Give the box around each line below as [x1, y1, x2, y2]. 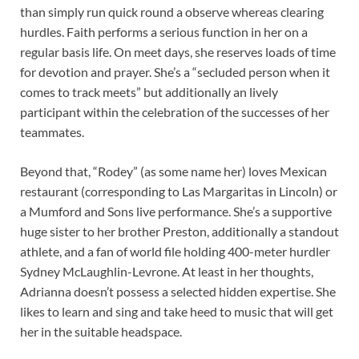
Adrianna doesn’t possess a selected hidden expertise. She [20, 284, 336, 300]
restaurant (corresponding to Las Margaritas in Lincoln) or [20, 184, 337, 200]
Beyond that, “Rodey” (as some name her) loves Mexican [20, 163, 327, 179]
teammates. [20, 124, 84, 140]
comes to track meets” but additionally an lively [20, 84, 278, 100]
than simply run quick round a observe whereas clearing [20, 4, 324, 20]
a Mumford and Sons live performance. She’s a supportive [20, 204, 332, 220]
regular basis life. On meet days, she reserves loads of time [20, 44, 336, 60]
